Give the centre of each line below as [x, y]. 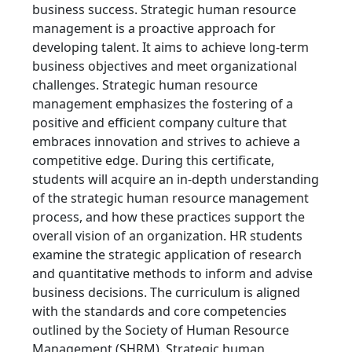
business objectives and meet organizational [165, 66]
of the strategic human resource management [170, 198]
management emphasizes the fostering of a [163, 104]
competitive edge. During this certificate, [153, 161]
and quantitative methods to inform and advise [172, 274]
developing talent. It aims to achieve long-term [170, 48]
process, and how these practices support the [169, 217]
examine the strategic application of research [167, 255]
